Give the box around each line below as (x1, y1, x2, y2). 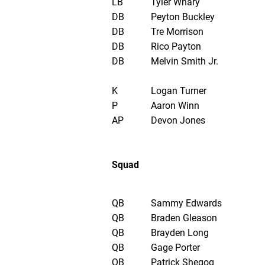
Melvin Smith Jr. (150, 56, 218, 67)
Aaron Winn (150, 100, 199, 112)
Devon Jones (150, 115, 205, 127)
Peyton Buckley (150, 11, 215, 23)
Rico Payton (150, 41, 201, 53)
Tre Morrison (150, 26, 203, 38)
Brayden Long (150, 227, 209, 239)
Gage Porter (150, 242, 200, 254)
